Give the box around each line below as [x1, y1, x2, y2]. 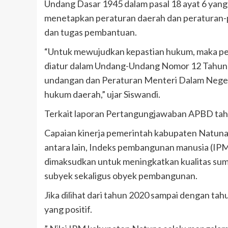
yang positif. [44, 203, 92, 215]
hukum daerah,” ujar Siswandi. [44, 88, 160, 100]
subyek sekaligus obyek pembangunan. [44, 169, 197, 181]
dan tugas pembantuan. [44, 26, 137, 38]
